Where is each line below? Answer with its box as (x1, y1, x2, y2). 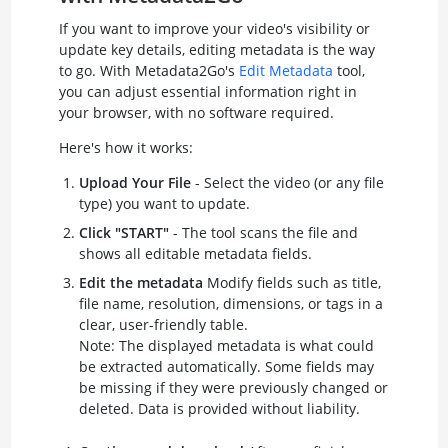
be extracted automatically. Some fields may (78, 356, 374, 376)
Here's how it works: (58, 137, 193, 157)
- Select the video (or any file (190, 172, 384, 192)
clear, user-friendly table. (78, 314, 248, 334)
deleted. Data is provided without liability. (78, 398, 360, 418)
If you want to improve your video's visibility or (58, 18, 370, 38)
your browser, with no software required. (58, 102, 334, 122)
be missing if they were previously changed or (78, 377, 388, 397)
